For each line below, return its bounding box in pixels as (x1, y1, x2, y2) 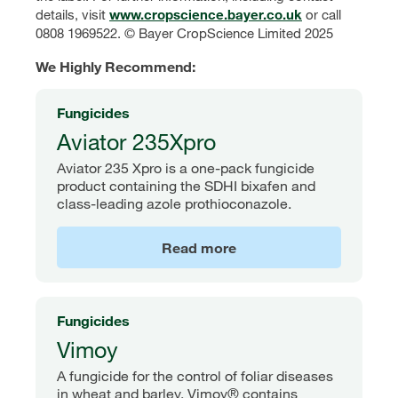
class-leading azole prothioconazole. (57, 194, 291, 212)
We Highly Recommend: (36, 58, 195, 76)
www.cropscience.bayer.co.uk (109, 6, 302, 23)
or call (302, 6, 341, 23)
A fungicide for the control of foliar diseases (57, 366, 333, 385)
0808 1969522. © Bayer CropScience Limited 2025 (36, 25, 333, 42)
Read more (162, 238, 236, 256)
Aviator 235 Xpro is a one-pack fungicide (57, 158, 314, 177)
